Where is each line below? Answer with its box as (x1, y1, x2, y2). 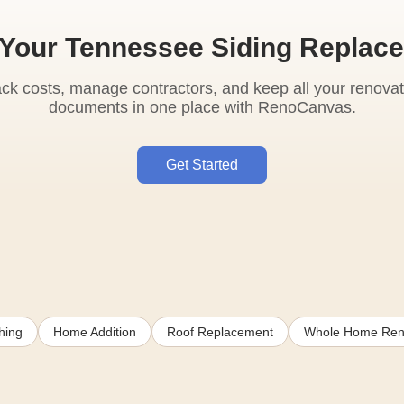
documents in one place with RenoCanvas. (48, 97, 356, 116)
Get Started (166, 156, 238, 172)
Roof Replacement (167, 324, 273, 339)
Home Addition (53, 324, 136, 339)
